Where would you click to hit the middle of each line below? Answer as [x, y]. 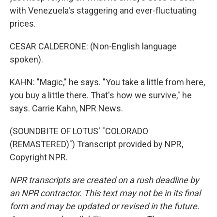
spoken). [26, 59]
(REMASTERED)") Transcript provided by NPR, [96, 144]
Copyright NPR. [39, 157]
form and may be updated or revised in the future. [105, 206]
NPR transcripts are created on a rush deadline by [104, 180]
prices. [23, 23]
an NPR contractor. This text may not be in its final [105, 193]
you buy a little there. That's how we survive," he [101, 95]
